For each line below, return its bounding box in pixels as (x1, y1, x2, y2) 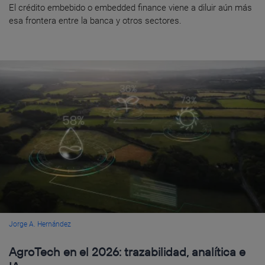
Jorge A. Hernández (9, 220, 71, 229)
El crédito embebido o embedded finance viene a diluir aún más (9, 2, 252, 13)
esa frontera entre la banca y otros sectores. (9, 15, 182, 26)
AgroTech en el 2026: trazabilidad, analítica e (9, 244, 245, 260)
